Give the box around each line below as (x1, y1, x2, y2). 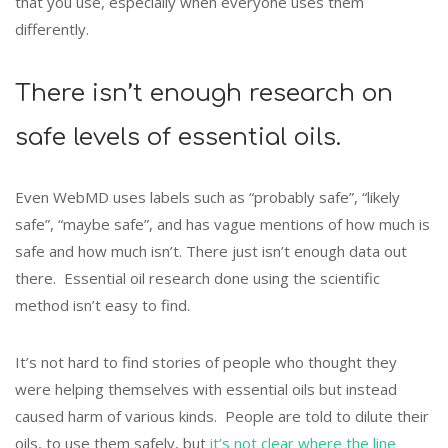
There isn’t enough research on (15, 80, 393, 108)
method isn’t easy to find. (15, 295, 190, 316)
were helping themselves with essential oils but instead (15, 379, 397, 400)
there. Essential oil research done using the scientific (15, 268, 380, 289)
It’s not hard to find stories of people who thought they (15, 352, 397, 373)
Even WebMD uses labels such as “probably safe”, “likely (15, 187, 400, 208)
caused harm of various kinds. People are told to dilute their (15, 406, 429, 427)
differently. (15, 18, 89, 39)
